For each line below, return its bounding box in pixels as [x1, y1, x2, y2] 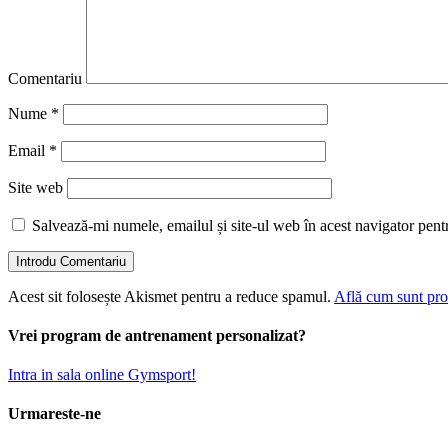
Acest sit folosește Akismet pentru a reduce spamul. [8, 287, 334, 305]
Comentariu [8, 69, 82, 87]
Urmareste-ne [8, 405, 101, 423]
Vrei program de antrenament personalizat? [8, 326, 306, 344]
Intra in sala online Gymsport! [8, 366, 196, 384]
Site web [8, 178, 63, 196]
